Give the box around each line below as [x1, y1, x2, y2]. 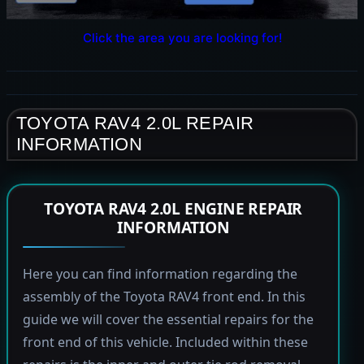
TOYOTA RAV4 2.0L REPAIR [15, 113, 254, 134]
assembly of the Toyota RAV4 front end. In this [22, 288, 305, 306]
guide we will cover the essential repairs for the [22, 310, 314, 329]
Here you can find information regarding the [22, 265, 297, 284]
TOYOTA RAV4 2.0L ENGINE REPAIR [44, 197, 303, 220]
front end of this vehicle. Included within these [22, 333, 308, 352]
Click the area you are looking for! [82, 29, 282, 45]
